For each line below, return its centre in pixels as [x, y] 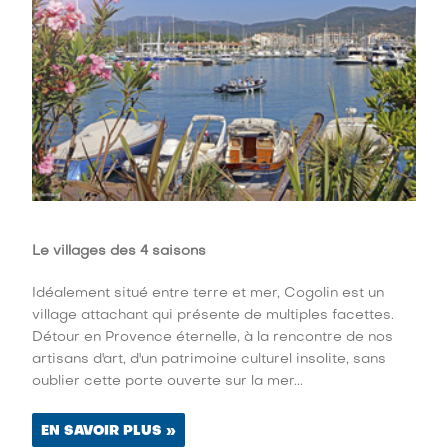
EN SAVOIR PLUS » [109, 432]
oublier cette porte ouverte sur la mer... [168, 382]
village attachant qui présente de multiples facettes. [213, 316]
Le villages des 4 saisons [119, 252]
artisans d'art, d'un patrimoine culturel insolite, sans [209, 360]
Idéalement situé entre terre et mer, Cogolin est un [208, 294]
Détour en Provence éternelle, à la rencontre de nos [213, 338]
